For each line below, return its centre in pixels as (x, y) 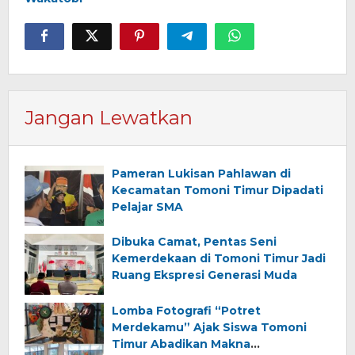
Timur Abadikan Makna (181, 344)
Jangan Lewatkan (109, 117)
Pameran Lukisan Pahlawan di (201, 173)
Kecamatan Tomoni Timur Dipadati (218, 190)
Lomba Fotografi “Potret (186, 311)
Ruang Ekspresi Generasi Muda (204, 275)
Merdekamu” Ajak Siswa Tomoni (209, 328)
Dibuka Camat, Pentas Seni (194, 242)
